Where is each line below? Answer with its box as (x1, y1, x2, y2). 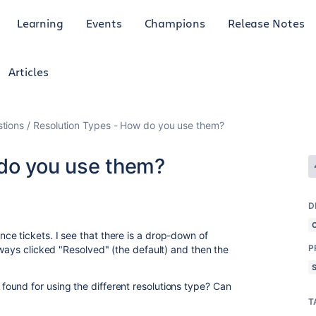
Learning (16, 15, 64, 30)
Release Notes (227, 15, 305, 30)
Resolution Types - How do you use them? (33, 119, 224, 131)
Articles (8, 64, 49, 79)
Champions (144, 15, 205, 30)
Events (86, 15, 122, 30)
